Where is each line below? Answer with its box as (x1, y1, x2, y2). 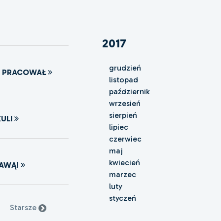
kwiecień (109, 158, 140, 168)
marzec (109, 170, 136, 180)
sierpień (109, 110, 137, 120)
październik (109, 87, 149, 97)
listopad (109, 75, 138, 85)
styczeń (109, 193, 136, 203)
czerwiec (109, 134, 142, 144)
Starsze (9, 203, 38, 213)
